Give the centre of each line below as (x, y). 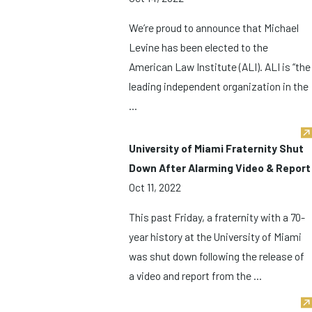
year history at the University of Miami (216, 237)
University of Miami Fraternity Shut (217, 148)
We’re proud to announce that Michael (214, 28)
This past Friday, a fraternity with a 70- (217, 217)
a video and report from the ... (196, 276)
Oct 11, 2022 (155, 187)
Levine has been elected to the (199, 47)
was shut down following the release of (217, 256)
